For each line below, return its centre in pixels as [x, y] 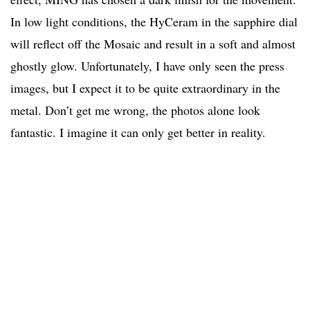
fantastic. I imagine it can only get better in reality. [138, 133]
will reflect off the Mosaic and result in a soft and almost [153, 44]
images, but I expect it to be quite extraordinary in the [145, 88]
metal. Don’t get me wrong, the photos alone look [135, 110]
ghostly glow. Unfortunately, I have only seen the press [147, 66]
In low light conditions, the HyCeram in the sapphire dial [154, 22]
